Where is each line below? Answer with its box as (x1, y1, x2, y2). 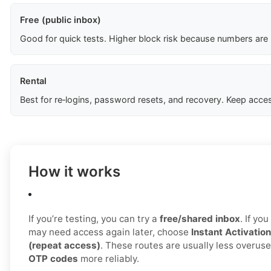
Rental (20, 76, 47, 87)
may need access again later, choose (28, 226, 191, 238)
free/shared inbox (160, 213, 240, 225)
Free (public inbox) (20, 15, 101, 25)
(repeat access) (28, 240, 100, 252)
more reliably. (78, 253, 139, 265)
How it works (28, 163, 120, 181)
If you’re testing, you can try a (28, 213, 160, 225)
